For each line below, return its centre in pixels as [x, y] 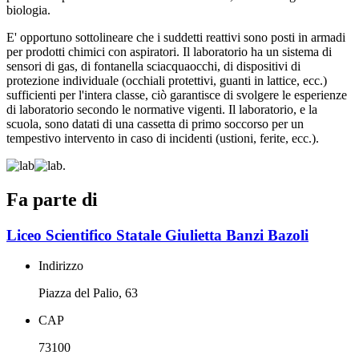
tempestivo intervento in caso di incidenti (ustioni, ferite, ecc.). [163, 138]
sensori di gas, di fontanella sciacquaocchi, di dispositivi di [153, 66]
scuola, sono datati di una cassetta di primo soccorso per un [155, 123]
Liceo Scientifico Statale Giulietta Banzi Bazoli [157, 235]
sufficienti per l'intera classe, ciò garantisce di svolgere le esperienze [177, 95]
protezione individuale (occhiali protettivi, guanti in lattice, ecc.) [167, 80]
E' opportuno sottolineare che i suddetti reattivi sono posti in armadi [176, 37]
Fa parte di [52, 199]
